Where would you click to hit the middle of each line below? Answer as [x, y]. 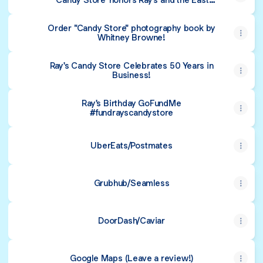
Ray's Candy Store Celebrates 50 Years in [131, 65]
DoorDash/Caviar [131, 220]
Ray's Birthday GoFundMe [131, 103]
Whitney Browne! [131, 37]
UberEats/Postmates [131, 145]
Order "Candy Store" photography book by [131, 28]
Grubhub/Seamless [131, 183]
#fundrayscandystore [131, 112]
